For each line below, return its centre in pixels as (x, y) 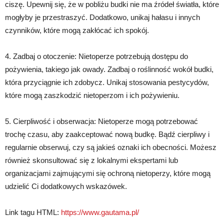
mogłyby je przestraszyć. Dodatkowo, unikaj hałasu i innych (102, 17)
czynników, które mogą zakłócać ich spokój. (77, 30)
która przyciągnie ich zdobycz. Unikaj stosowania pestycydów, (107, 82)
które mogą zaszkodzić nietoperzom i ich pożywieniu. (92, 95)
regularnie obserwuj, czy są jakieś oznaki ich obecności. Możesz (111, 147)
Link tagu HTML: (33, 212)
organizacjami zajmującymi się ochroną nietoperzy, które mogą (108, 173)
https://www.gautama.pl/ (100, 212)
